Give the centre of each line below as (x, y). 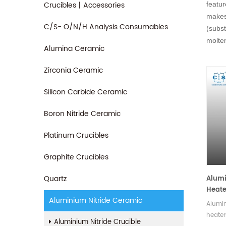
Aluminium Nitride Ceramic (96, 201)
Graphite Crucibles (76, 157)
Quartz (55, 179)
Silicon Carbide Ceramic (86, 92)
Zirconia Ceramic (73, 70)
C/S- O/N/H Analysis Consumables (106, 27)
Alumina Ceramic (74, 49)
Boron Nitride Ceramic (82, 114)
